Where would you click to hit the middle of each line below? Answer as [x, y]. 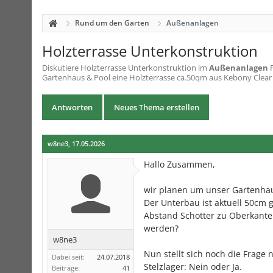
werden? [161, 228]
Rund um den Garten [112, 23]
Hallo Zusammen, [179, 164]
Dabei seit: [68, 257]
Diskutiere [61, 68]
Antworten [72, 107]
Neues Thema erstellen [157, 107]
